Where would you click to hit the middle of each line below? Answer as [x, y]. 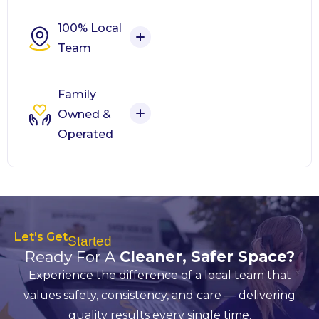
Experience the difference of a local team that [159, 276]
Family [77, 95]
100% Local [90, 28]
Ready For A [72, 257]
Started [90, 241]
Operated [85, 135]
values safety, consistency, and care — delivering [159, 296]
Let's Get [41, 237]
